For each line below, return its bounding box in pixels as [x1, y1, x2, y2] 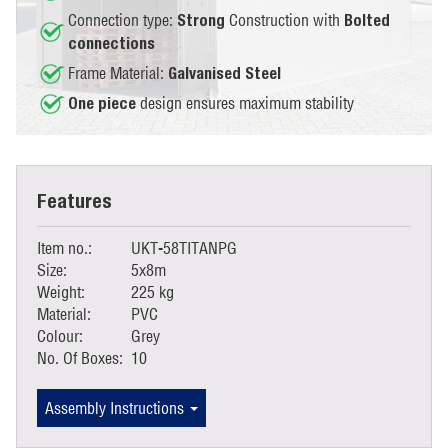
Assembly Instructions [45, 397, 188, 418]
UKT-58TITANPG [131, 237, 237, 258]
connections [68, 33, 155, 53]
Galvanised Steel [168, 63, 281, 83]
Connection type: [68, 9, 177, 30]
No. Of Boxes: [37, 347, 131, 368]
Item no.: [37, 237, 92, 258]
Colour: [37, 325, 83, 346]
